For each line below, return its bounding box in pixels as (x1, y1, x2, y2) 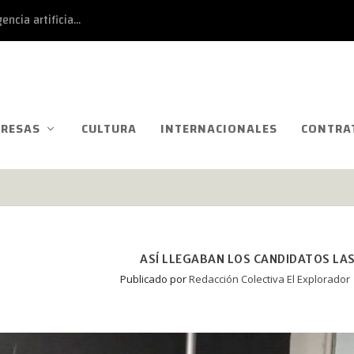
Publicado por (120, 271, 190, 286)
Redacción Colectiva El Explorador (189, 271, 351, 286)
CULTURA (81, 116, 137, 141)
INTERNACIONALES (160, 116, 277, 141)
